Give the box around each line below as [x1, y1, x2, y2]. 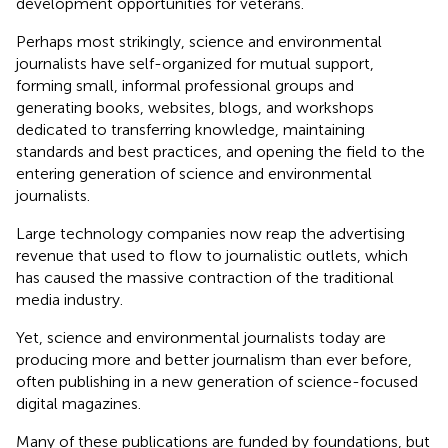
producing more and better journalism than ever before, [16, 349, 412, 369]
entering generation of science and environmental [16, 163, 372, 183]
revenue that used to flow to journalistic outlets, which [16, 245, 408, 265]
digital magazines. [16, 393, 141, 413]
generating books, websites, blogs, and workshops [16, 97, 374, 117]
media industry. [16, 289, 123, 309]
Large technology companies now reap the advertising [16, 223, 405, 243]
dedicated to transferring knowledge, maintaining [16, 119, 365, 139]
